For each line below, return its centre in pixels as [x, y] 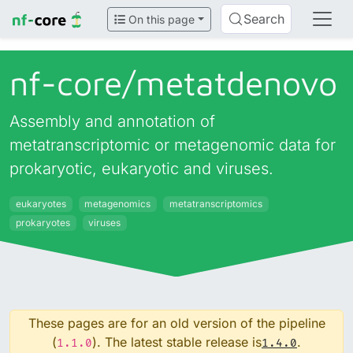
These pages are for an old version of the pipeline [176, 323]
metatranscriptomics [216, 204]
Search [264, 19]
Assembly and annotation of [112, 121]
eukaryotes [41, 204]
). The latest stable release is [177, 342]
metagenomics [118, 204]
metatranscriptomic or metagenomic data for [173, 145]
